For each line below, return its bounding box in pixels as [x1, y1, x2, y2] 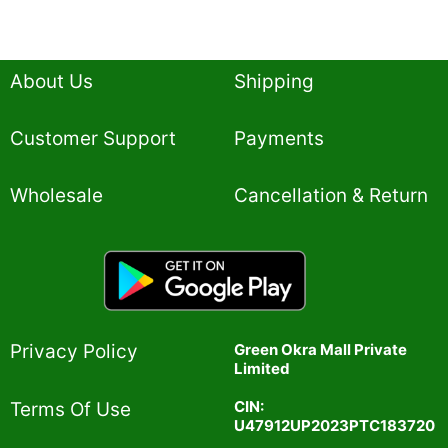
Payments [234, 126, 324, 150]
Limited [234, 359, 290, 379]
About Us [10, 69, 93, 93]
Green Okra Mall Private [234, 340, 407, 360]
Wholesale [10, 184, 103, 208]
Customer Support [10, 126, 176, 150]
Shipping [234, 69, 314, 93]
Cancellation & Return [234, 184, 428, 208]
